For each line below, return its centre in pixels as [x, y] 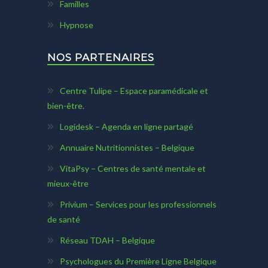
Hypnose [77, 25]
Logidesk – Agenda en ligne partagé [127, 127]
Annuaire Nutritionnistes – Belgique [127, 148]
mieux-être [68, 184]
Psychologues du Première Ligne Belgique [138, 261]
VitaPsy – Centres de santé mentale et [133, 169]
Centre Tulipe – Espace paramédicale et [134, 91]
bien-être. [66, 106]
